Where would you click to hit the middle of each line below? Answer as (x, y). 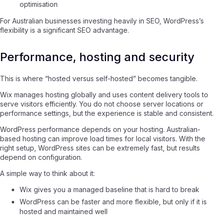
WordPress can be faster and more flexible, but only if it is (113, 202)
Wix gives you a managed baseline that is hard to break (109, 189)
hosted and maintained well (64, 212)
